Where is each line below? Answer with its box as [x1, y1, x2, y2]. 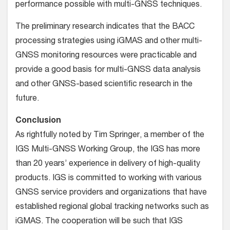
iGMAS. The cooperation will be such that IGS [15, 218, 183, 226]
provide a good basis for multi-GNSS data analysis [15, 66, 201, 75]
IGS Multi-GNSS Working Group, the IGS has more [15, 146, 200, 155]
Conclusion [15, 117, 61, 126]
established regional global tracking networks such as [15, 203, 209, 212]
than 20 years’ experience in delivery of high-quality [15, 160, 200, 169]
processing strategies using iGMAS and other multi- [15, 37, 202, 46]
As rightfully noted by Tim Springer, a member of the [15, 131, 204, 140]
